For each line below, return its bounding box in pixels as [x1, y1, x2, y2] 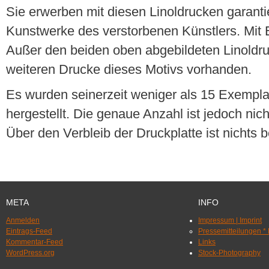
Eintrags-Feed [6, 226, 52, 235]
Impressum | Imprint [198, 216, 262, 225]
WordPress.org [6, 248, 55, 257]
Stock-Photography [198, 248, 261, 257]
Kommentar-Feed [6, 237, 63, 246]
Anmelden [6, 216, 40, 225]
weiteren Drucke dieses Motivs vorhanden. [6, 61, 252, 77]
